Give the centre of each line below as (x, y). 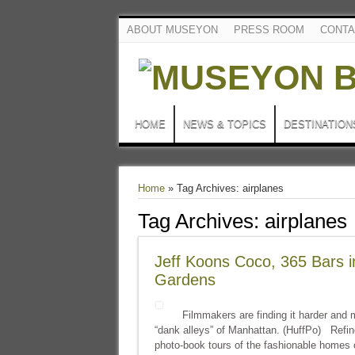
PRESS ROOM (269, 30)
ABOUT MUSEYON (172, 30)
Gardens (185, 280)
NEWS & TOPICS (224, 124)
